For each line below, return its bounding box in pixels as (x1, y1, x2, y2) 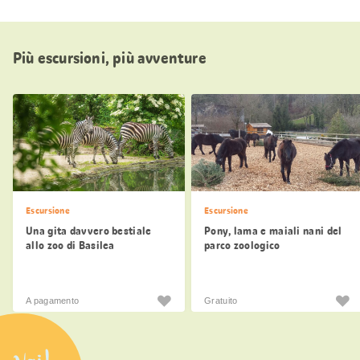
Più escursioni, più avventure (13, 47, 207, 69)
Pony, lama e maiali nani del (204, 223, 342, 238)
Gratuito (204, 295, 238, 305)
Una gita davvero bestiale (26, 223, 152, 238)
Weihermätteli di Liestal (204, 252, 325, 267)
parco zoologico (204, 237, 280, 252)
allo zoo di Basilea (26, 237, 115, 252)
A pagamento (26, 295, 80, 305)
